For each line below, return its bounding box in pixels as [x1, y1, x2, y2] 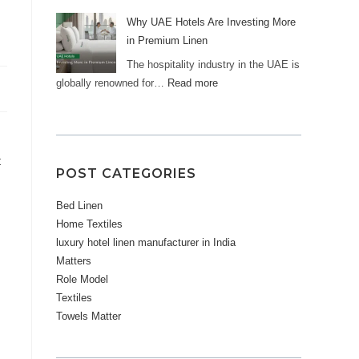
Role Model [56, 272, 108, 285]
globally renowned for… [56, 76, 167, 89]
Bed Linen [56, 199, 103, 212]
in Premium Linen [127, 34, 208, 47]
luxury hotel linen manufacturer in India [56, 236, 236, 248]
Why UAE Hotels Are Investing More [127, 16, 296, 29]
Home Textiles [56, 217, 123, 230]
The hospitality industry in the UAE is [127, 58, 300, 71]
